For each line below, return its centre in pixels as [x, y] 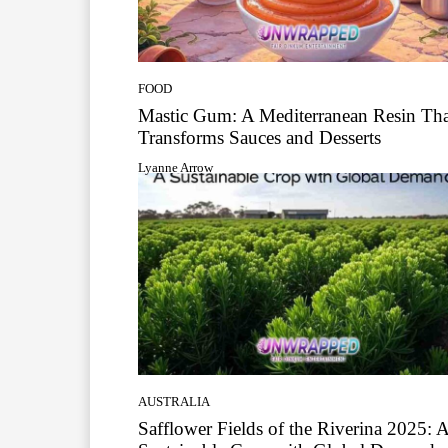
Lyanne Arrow [175, 168]
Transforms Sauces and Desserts [259, 138]
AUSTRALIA [174, 402]
